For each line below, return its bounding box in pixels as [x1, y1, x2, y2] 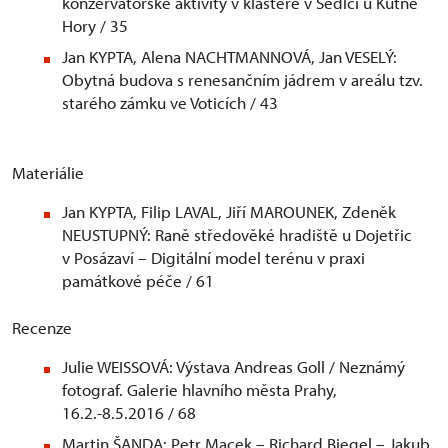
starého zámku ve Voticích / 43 [62, 92, 282, 114]
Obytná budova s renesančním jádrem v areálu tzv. [62, 69, 423, 91]
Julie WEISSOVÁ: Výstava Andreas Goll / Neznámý [62, 356, 405, 378]
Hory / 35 [62, 15, 128, 37]
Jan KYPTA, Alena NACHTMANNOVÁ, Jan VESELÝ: [62, 46, 397, 68]
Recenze [12, 317, 72, 339]
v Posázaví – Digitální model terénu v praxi [62, 247, 365, 269]
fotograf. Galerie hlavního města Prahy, [62, 379, 337, 401]
